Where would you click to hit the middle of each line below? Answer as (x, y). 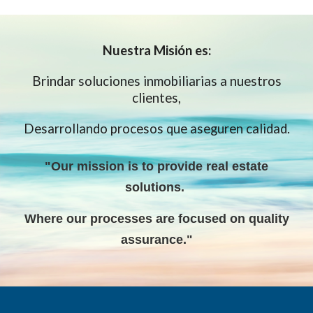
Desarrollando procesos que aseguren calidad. (156, 129)
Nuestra (128, 50)
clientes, (156, 98)
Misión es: (182, 50)
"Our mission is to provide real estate (156, 166)
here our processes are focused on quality (162, 218)
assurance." (156, 239)
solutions (153, 187)
